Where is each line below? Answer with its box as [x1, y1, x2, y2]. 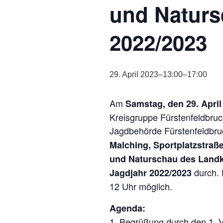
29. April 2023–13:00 [110, 70, 183, 79]
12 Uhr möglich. [110, 180, 172, 193]
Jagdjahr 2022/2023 [110, 166, 192, 179]
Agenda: [110, 202, 145, 215]
